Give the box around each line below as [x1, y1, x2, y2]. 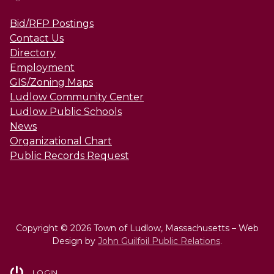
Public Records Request [10, 149, 129, 161]
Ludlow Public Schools [10, 105, 122, 117]
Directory [10, 46, 56, 59]
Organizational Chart [10, 135, 112, 147]
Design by [52, 235, 98, 246]
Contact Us [10, 32, 64, 44]
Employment [10, 61, 75, 73]
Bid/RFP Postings [10, 17, 94, 29]
